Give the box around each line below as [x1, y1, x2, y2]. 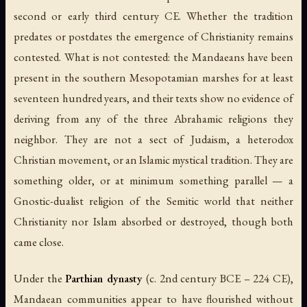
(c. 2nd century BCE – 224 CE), [143, 271, 294, 286]
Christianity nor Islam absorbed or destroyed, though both [14, 214, 293, 230]
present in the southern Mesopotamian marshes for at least [14, 70, 293, 86]
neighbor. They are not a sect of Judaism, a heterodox [14, 132, 293, 147]
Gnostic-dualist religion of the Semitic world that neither [14, 193, 293, 209]
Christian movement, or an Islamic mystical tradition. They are [14, 152, 293, 168]
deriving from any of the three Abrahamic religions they [14, 111, 293, 127]
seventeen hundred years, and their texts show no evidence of [14, 90, 293, 106]
